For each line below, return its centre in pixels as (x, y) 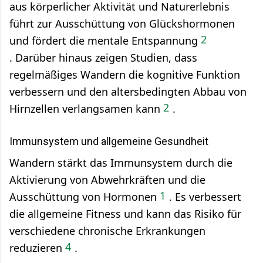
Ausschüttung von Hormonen (83, 196)
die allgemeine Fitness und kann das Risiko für (125, 213)
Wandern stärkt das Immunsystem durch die (121, 162)
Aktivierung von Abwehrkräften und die (107, 179)
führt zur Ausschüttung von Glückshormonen (122, 23)
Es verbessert (206, 196)
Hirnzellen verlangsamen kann (85, 108)
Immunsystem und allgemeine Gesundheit (109, 141)
